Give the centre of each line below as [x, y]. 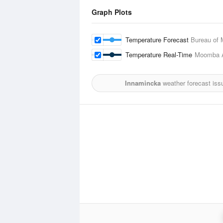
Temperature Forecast [158, 40]
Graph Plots [112, 12]
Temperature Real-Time [160, 55]
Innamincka [143, 83]
